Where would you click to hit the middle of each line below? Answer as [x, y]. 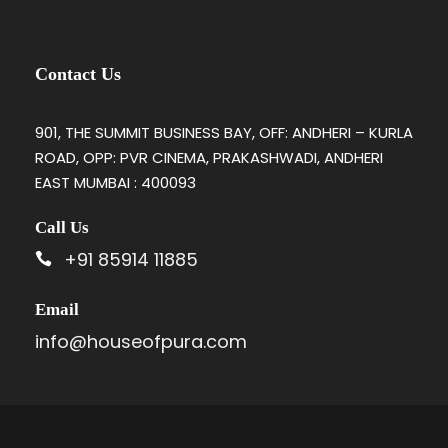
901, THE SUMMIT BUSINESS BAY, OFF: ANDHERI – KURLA [224, 132]
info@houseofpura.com [141, 341]
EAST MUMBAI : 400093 [115, 182]
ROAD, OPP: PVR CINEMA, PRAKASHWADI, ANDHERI [209, 157]
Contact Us [78, 73]
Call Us [62, 227]
